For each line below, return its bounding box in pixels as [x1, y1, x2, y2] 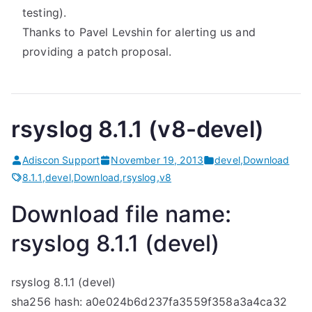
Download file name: [11, 201, 232, 228]
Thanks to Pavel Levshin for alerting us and [22, 25, 256, 39]
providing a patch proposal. [22, 45, 172, 58]
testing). [22, 6, 67, 19]
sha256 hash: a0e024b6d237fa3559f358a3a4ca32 [11, 295, 287, 309]
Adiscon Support [22, 154, 100, 166]
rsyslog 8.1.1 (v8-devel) [11, 116, 264, 143]
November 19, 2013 [111, 154, 204, 166]
